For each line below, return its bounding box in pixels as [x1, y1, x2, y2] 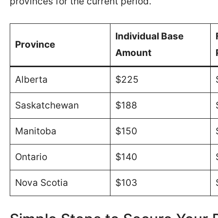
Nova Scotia [15, 177, 68, 188]
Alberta [15, 74, 48, 85]
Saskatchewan [15, 100, 79, 111]
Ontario [15, 151, 47, 163]
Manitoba [15, 126, 56, 137]
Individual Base [115, 31, 183, 42]
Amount [115, 47, 151, 58]
